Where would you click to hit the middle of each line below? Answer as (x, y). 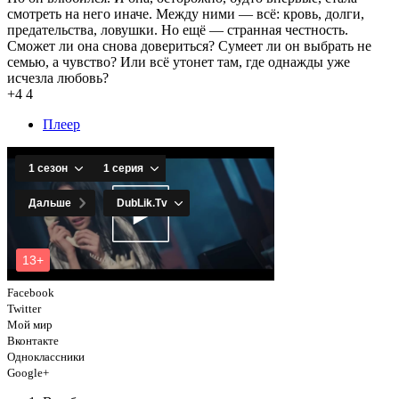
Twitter (24, 308)
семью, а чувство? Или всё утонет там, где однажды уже (179, 61)
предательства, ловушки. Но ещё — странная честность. (178, 29)
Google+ (28, 372)
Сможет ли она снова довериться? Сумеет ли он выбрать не (189, 45)
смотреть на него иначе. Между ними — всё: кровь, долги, (186, 13)
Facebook (31, 292)
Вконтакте (33, 340)
